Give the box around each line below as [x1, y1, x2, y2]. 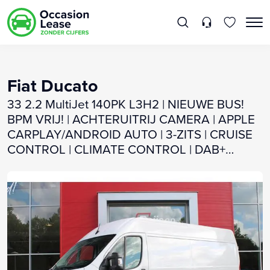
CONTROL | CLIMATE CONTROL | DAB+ [7, 140, 225, 158]
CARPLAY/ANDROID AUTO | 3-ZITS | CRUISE [7, 125, 253, 143]
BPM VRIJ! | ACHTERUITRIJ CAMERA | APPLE [7, 110, 255, 128]
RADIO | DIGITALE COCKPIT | [7, 155, 167, 173]
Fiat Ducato [7, 72, 98, 98]
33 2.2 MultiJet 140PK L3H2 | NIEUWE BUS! [7, 95, 244, 113]
